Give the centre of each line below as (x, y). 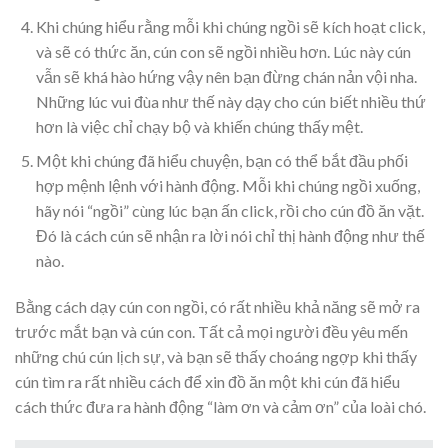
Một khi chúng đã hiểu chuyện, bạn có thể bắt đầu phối (221, 161)
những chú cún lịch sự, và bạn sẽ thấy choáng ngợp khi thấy (216, 357)
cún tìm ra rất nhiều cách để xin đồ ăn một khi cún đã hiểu (207, 382)
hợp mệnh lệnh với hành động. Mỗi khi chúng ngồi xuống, (227, 186)
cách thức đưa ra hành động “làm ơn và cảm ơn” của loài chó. (220, 407)
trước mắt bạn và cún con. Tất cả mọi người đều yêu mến (211, 332)
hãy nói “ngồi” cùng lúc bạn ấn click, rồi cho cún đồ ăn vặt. (229, 211)
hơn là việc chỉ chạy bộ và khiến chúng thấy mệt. (199, 126)
